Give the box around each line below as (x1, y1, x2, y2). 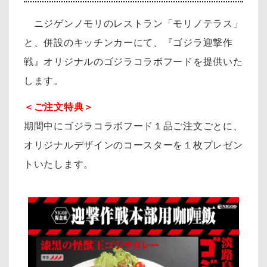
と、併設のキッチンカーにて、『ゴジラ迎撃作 (24, 37, 233, 49)
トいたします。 (24, 158, 94, 170)
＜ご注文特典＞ (24, 101, 94, 113)
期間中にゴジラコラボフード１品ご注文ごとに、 (24, 120, 243, 132)
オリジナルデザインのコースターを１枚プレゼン (24, 139, 243, 151)
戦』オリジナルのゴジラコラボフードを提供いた (24, 56, 243, 68)
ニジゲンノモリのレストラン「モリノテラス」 (24, 18, 243, 30)
